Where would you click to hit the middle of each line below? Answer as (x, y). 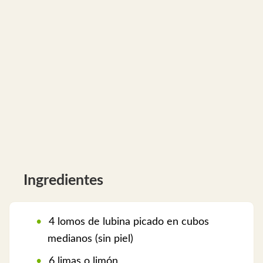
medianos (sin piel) (90, 239)
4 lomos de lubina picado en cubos (127, 222)
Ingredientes (63, 181)
